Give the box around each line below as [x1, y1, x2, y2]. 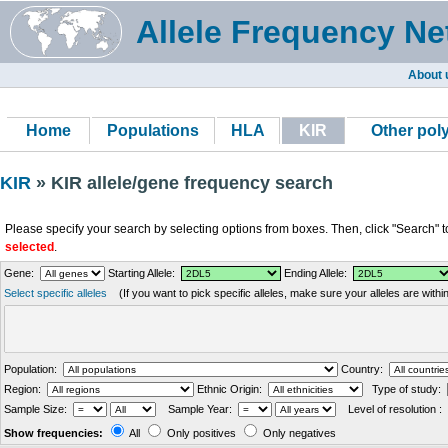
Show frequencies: [4, 427, 103, 439]
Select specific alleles [4, 287, 107, 299]
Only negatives [260, 427, 336, 439]
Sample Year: [156, 403, 238, 415]
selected [5, 240, 54, 254]
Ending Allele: [281, 267, 353, 279]
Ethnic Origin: [194, 383, 268, 395]
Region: [4, 383, 47, 395]
